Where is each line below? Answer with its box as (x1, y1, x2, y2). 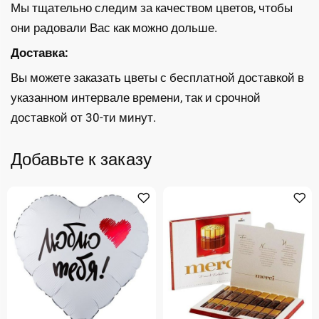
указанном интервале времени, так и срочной (11, 90, 261, 105)
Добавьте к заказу (11, 149, 152, 170)
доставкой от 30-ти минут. (11, 110, 156, 125)
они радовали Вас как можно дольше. (11, 21, 217, 36)
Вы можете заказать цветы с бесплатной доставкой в (11, 70, 304, 85)
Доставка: (11, 46, 68, 61)
